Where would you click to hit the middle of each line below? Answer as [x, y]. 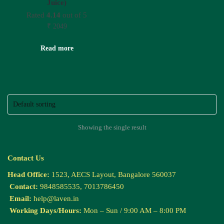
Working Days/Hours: [44, 210]
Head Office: [28, 174]
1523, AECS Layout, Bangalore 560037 [113, 174]
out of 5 [74, 15]
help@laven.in [56, 198]
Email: [19, 198]
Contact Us [26, 158]
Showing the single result [112, 127]
